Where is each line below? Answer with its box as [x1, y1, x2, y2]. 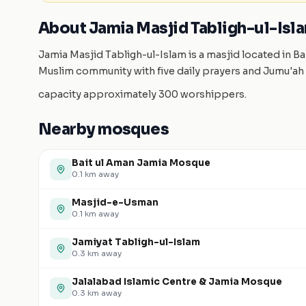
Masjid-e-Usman [72, 197, 158, 208]
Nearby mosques [38, 120, 169, 139]
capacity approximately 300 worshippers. [38, 88, 247, 100]
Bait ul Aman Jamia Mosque [72, 157, 210, 169]
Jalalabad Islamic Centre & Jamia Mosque [72, 276, 282, 288]
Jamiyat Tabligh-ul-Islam [72, 236, 200, 248]
